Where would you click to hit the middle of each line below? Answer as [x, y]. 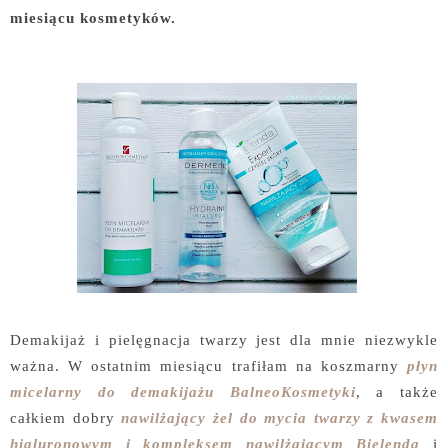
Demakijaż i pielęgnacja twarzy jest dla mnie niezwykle [224, 339]
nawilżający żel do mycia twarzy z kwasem [279, 417]
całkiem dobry [66, 417]
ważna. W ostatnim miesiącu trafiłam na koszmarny [208, 365]
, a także [397, 391]
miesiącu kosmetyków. [98, 17]
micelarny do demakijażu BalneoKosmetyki [183, 391]
